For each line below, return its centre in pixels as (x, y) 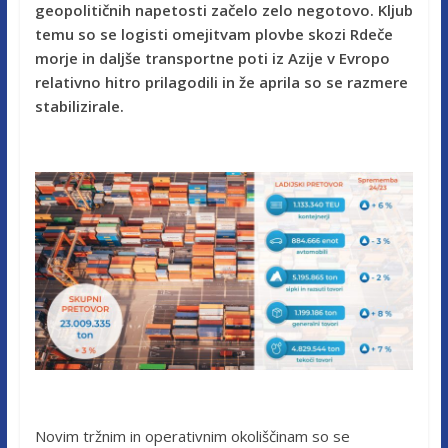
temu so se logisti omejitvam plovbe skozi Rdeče (213, 33)
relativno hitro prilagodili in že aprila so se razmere (221, 81)
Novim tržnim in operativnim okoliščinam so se (192, 435)
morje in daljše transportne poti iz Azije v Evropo (212, 57)
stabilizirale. (79, 105)
